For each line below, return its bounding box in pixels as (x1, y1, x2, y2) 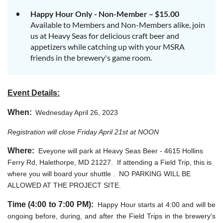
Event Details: (7, 89, 60, 98)
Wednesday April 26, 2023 (35, 109, 118, 117)
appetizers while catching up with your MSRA (30, 42, 185, 52)
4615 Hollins (164, 147, 203, 155)
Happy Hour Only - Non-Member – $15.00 (30, 9, 179, 19)
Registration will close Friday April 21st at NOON (7, 128, 159, 136)
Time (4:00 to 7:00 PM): (7, 200, 98, 209)
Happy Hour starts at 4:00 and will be (98, 201, 216, 209)
